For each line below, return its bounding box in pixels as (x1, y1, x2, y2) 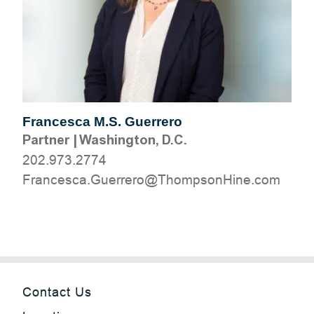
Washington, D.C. (79, 132, 187, 148)
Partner (22, 132, 69, 148)
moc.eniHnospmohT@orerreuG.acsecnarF (22, 172, 280, 187)
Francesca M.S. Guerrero (22, 114, 182, 129)
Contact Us (22, 285, 92, 299)
